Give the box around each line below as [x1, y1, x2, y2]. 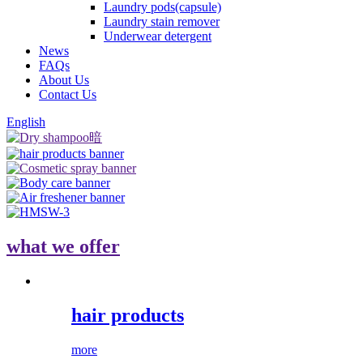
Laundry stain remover [104, 15, 220, 28]
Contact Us [39, 88, 96, 101]
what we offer [6, 235, 120, 257]
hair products [71, 304, 184, 326]
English [6, 115, 45, 129]
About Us [39, 73, 89, 87]
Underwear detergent [104, 29, 211, 43]
